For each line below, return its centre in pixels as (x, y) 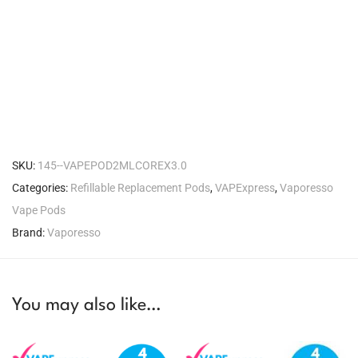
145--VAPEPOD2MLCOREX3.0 (112, 165)
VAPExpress (245, 187)
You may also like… (86, 305)
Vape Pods (39, 210)
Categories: (41, 187)
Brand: (30, 232)
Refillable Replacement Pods (140, 187)
